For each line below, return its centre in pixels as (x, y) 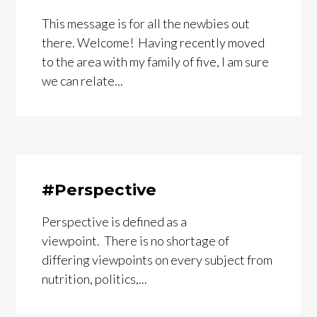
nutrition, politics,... (95, 279)
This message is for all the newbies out (146, 23)
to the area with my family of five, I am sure (156, 62)
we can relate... (83, 81)
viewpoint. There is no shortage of (137, 241)
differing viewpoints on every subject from (157, 260)
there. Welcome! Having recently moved (154, 42)
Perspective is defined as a (115, 221)
